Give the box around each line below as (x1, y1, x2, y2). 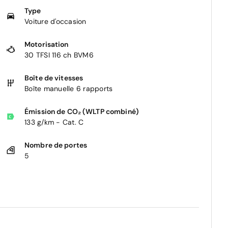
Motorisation (24, 39, 69, 49)
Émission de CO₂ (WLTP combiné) (24, 106, 139, 116)
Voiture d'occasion (24, 16, 87, 26)
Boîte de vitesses (24, 73, 83, 82)
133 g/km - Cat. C (24, 117, 84, 127)
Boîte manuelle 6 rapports (24, 83, 113, 93)
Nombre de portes (24, 140, 88, 150)
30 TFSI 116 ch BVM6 (24, 50, 94, 60)
